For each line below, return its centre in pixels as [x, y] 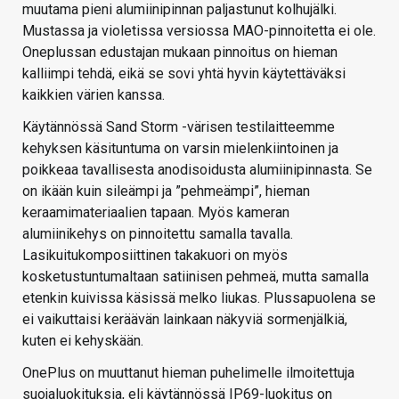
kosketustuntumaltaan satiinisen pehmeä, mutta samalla [195, 277]
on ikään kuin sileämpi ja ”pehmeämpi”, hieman [166, 191]
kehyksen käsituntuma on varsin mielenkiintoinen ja [180, 149]
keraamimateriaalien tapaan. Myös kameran [156, 213]
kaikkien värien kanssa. [94, 95]
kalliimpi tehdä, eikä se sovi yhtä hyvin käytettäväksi [184, 74]
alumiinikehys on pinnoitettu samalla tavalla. [158, 234]
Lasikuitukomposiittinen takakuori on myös [155, 256]
